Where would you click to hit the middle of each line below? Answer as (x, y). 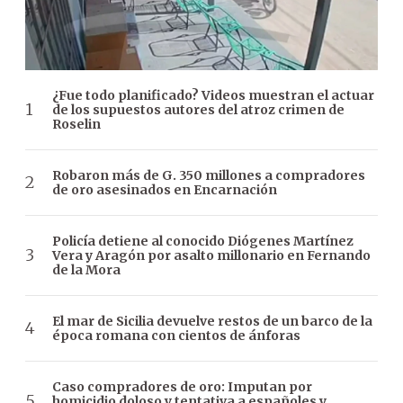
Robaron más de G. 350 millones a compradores (209, 175)
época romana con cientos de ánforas (176, 335)
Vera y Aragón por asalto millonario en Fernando (211, 255)
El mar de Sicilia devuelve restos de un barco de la (212, 321)
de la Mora (86, 269)
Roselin (76, 124)
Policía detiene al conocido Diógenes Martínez (203, 241)
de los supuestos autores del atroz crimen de (198, 109)
